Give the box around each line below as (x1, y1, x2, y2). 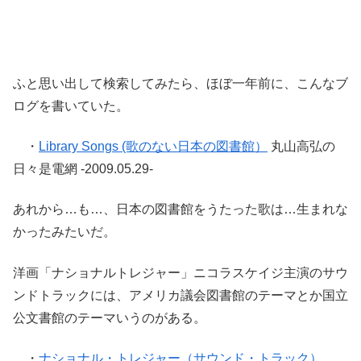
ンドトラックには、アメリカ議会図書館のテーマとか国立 (13, 288, 348, 302)
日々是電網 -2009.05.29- (13, 161, 153, 176)
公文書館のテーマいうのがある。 (13, 310, 206, 325)
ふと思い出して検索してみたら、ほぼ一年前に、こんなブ (13, 76, 348, 90)
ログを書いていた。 (13, 98, 129, 113)
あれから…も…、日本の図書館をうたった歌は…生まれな (13, 202, 348, 217)
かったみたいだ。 (13, 225, 116, 239)
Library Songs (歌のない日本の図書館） (39, 139, 268, 153)
